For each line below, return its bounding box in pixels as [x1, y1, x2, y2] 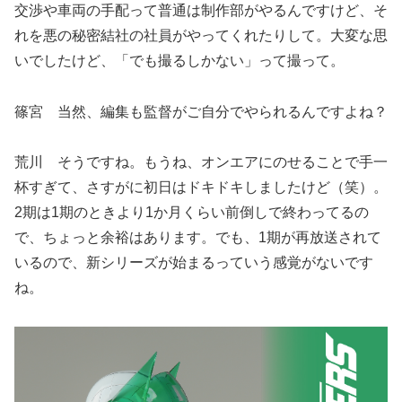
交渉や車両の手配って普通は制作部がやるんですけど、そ [14, 2, 388, 18]
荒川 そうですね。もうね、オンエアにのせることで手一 [14, 154, 388, 170]
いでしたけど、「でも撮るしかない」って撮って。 [14, 52, 345, 68]
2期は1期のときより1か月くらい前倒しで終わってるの [14, 205, 369, 221]
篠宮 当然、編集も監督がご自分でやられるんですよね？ [14, 103, 388, 119]
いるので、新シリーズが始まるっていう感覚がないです [14, 255, 373, 271]
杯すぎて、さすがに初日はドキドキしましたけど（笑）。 [14, 179, 388, 196]
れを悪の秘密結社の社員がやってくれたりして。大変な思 [14, 27, 388, 43]
